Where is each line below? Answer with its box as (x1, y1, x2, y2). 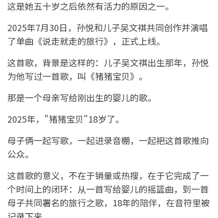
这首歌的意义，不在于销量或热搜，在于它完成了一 (7, 169, 209, 182)
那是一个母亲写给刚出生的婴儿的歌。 (7, 91, 156, 104)
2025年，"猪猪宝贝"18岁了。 (7, 112, 124, 126)
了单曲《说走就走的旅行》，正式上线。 (7, 35, 165, 48)
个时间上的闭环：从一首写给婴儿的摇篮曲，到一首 (7, 182, 209, 196)
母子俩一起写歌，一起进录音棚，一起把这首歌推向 (7, 134, 209, 147)
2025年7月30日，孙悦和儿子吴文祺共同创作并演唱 (7, 21, 208, 34)
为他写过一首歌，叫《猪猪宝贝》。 (7, 70, 147, 83)
